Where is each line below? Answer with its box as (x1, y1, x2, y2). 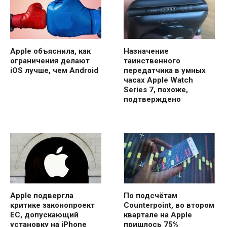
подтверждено (124, 95, 181, 104)
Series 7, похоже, (124, 85, 188, 95)
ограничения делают (10, 56, 90, 66)
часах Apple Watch (124, 75, 193, 85)
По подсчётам (124, 191, 177, 201)
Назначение (124, 47, 169, 56)
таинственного (124, 56, 180, 66)
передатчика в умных (124, 66, 206, 75)
